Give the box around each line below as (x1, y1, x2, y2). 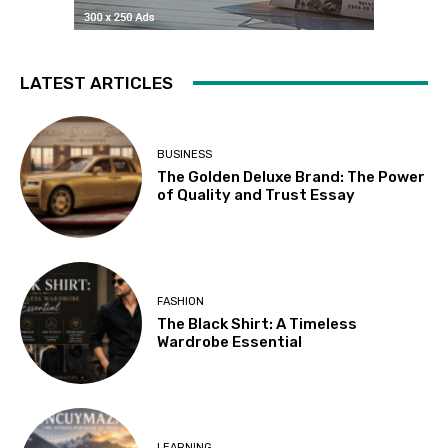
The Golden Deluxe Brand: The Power (157, 168, 426, 187)
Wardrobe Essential (157, 332, 303, 351)
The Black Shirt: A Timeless (157, 314, 358, 333)
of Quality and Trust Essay (157, 186, 356, 205)
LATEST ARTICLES (20, 72, 173, 93)
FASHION (157, 294, 205, 308)
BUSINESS (157, 148, 213, 162)
